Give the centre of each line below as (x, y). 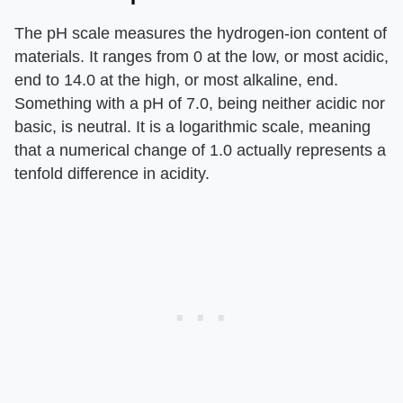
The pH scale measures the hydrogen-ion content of (201, 33)
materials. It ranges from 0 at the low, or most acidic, (201, 56)
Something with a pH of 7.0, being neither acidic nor (200, 103)
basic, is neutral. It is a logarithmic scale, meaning (193, 126)
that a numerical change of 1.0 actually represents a (200, 150)
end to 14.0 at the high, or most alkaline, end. (176, 80)
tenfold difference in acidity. (112, 173)
